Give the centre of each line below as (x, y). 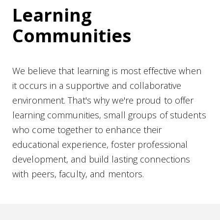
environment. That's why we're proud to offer (103, 100)
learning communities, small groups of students (109, 115)
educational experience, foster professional (100, 145)
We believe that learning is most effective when (107, 71)
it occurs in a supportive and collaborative (97, 86)
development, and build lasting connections (101, 159)
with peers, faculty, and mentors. (78, 174)
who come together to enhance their (87, 130)
